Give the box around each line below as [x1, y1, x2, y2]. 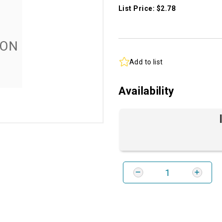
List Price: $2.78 [118, 4, 176, 13]
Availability [118, 85, 174, 98]
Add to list [129, 57, 163, 66]
